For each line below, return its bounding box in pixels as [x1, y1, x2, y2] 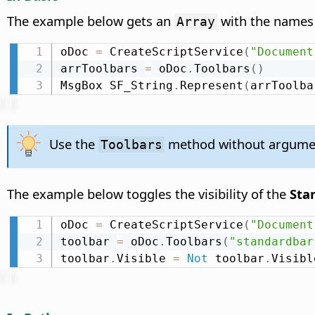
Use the [49, 134, 98, 153]
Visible [116, 251, 173, 265]
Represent [179, 78, 243, 92]
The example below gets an [7, 11, 174, 30]
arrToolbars [60, 61, 145, 75]
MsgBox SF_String [60, 78, 173, 92]
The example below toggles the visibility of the [7, 184, 290, 202]
